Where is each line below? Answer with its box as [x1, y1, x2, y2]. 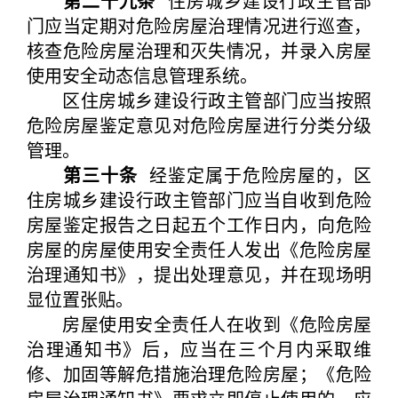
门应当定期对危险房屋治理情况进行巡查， [27, 12, 371, 38]
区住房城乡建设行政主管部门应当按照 [27, 87, 371, 113]
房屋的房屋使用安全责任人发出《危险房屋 [27, 236, 371, 262]
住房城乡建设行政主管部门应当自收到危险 [27, 187, 371, 212]
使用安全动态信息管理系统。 [27, 62, 258, 88]
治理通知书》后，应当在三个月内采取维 [27, 336, 371, 362]
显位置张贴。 [27, 286, 133, 312]
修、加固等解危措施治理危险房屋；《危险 [27, 361, 371, 386]
